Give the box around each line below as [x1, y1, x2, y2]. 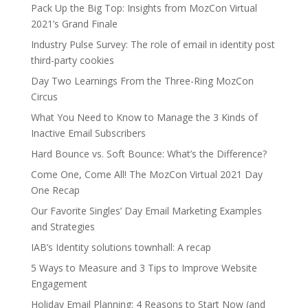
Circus [30, 90, 58, 104]
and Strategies [30, 220, 95, 234]
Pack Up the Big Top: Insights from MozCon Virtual [30, 1, 257, 15]
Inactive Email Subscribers [30, 126, 146, 140]
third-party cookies [30, 54, 114, 67]
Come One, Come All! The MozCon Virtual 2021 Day [30, 168, 263, 181]
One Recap [30, 184, 80, 197]
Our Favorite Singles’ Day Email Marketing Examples [30, 204, 262, 218]
